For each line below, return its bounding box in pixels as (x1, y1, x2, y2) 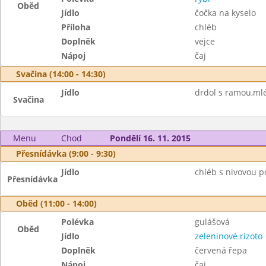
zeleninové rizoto (194, 230, 262, 242)
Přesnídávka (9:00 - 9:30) (16, 148, 116, 159)
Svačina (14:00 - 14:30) (16, 68, 106, 80)
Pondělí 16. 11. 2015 (109, 132, 191, 144)
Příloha (61, 21, 91, 33)
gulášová (194, 216, 230, 227)
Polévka (61, 216, 94, 227)
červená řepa (194, 245, 247, 256)
